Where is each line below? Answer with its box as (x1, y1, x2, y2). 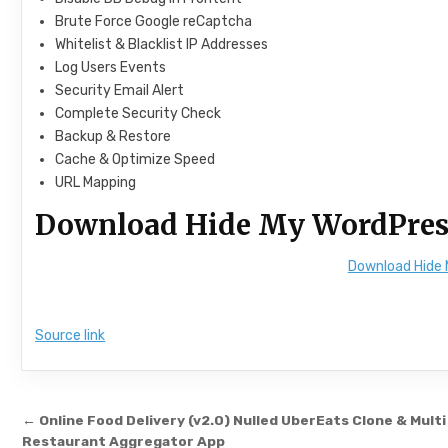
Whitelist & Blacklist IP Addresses (55, 35, 269, 53)
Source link (35, 327, 106, 345)
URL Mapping (55, 173, 137, 191)
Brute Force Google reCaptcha (55, 12, 253, 30)
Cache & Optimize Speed (55, 150, 216, 168)
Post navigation (21, 405, 245, 442)
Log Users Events (55, 58, 167, 76)
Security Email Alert (55, 81, 185, 99)
